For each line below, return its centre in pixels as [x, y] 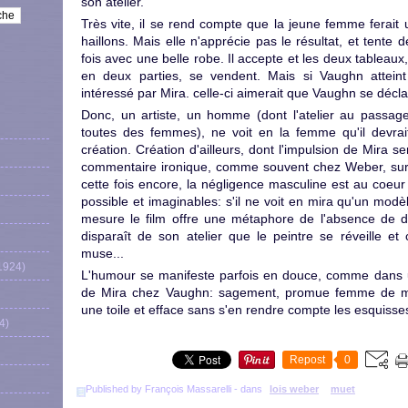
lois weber [294, 389]
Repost [307, 360]
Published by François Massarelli [158, 389]
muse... [102, 253]
